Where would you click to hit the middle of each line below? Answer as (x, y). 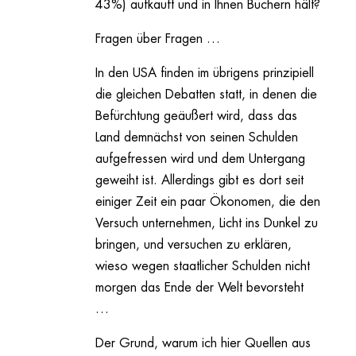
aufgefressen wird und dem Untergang (200, 159)
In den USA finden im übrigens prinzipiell (204, 74)
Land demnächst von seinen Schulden (196, 138)
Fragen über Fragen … (157, 39)
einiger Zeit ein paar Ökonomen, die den (207, 202)
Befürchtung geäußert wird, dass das (196, 116)
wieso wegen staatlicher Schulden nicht (202, 267)
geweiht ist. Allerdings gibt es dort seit (199, 181)
